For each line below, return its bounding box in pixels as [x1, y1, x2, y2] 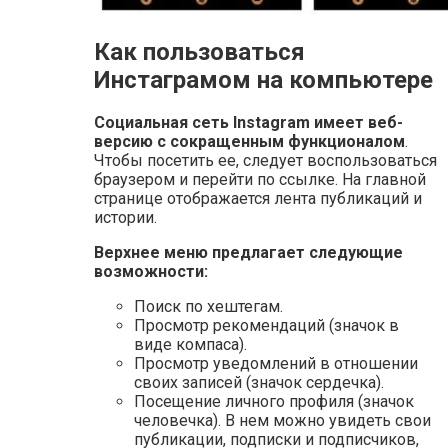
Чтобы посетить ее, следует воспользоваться [94, 151, 437, 171]
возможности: [94, 262, 208, 282]
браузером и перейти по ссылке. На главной [94, 170, 426, 190]
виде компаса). [134, 335, 247, 355]
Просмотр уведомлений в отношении [134, 354, 418, 374]
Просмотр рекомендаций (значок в [134, 316, 399, 336]
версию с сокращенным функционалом [94, 132, 405, 152]
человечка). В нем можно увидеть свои [134, 411, 431, 431]
